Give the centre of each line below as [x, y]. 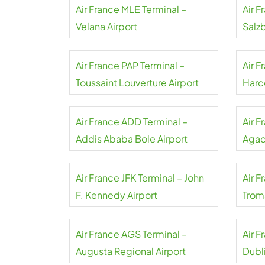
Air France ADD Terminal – [132, 122]
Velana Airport [106, 26]
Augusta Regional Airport [131, 251]
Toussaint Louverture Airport [137, 83]
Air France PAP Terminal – [130, 65]
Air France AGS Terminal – [131, 234]
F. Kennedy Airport [117, 195]
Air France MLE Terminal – [131, 9]
